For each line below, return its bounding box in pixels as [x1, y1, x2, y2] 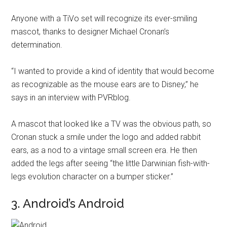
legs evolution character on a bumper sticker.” [11, 172, 174, 181]
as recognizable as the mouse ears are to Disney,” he [11, 80, 199, 89]
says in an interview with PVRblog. [11, 93, 131, 102]
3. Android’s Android [11, 196, 125, 211]
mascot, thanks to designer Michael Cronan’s [11, 27, 170, 36]
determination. [11, 40, 63, 50]
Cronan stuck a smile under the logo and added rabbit [11, 132, 201, 142]
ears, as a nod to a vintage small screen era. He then [11, 145, 198, 155]
